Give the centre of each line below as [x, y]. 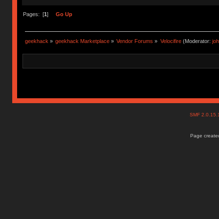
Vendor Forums [135, 41]
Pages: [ [33, 14]
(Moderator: [197, 41]
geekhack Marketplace [83, 41]
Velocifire [171, 41]
